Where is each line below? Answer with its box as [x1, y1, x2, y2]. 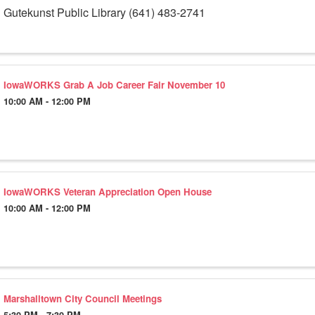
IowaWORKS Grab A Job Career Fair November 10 [3, 78, 225, 92]
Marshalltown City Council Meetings [3, 291, 162, 305]
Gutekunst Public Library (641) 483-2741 [3, 4, 205, 21]
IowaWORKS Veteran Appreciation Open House [3, 185, 212, 199]
